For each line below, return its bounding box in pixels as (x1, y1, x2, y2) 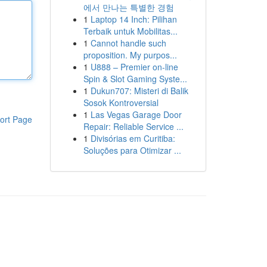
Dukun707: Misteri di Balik (90, 85, 188, 97)
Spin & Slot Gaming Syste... (83, 73, 187, 85)
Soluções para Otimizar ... (83, 144, 181, 156)
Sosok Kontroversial (83, 97, 159, 108)
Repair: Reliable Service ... (83, 120, 184, 132)
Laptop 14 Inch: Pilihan (90, 13, 177, 25)
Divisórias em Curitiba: (90, 132, 175, 144)
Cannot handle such (90, 37, 166, 49)
